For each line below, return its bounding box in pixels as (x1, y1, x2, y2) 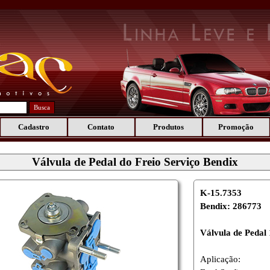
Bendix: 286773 (200, 201, 262, 211)
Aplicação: (200, 254, 241, 264)
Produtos (153, 122, 184, 131)
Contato (87, 122, 115, 131)
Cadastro (17, 122, 49, 131)
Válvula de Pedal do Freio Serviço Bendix (32, 155, 239, 168)
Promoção (218, 122, 254, 131)
